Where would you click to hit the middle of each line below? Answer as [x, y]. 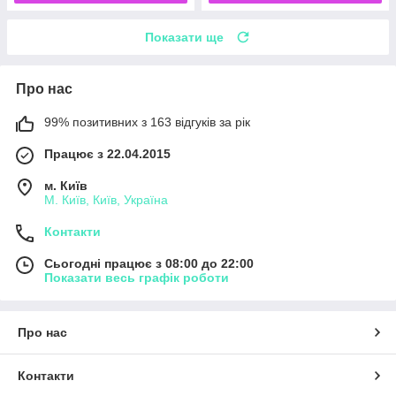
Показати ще [184, 38]
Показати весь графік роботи [137, 278]
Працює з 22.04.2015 [107, 154]
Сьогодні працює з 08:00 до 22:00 [149, 264]
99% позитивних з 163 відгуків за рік [147, 122]
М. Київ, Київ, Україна [106, 200]
